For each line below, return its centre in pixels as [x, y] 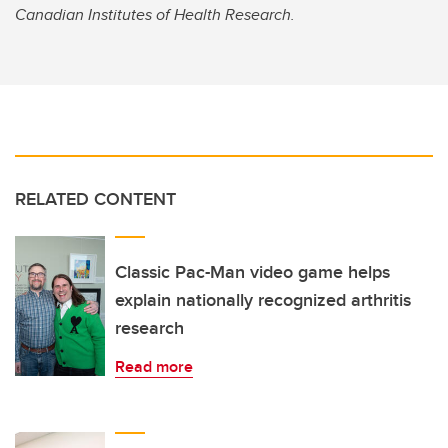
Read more [154, 367]
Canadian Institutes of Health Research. [157, 15]
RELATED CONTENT [95, 199]
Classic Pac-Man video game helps [252, 272]
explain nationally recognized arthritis [263, 300]
